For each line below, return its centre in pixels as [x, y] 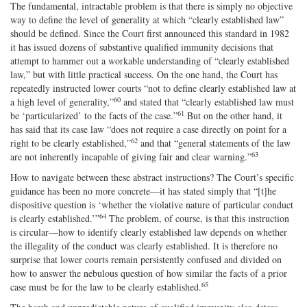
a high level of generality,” [62, 101]
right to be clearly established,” [71, 143]
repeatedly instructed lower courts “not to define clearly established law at [153, 88]
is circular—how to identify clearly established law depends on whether [149, 232]
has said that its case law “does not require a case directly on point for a [148, 129]
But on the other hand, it [233, 115]
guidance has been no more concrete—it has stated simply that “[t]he [143, 191]
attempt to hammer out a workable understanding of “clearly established [150, 60]
